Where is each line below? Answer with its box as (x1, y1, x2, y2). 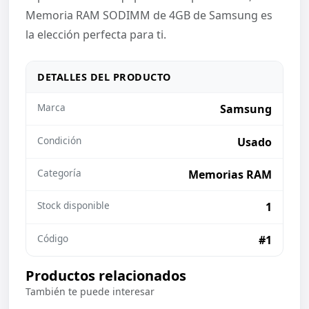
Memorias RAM (188, 166, 272, 182)
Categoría (37, 166, 81, 179)
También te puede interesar (26, 284, 154, 298)
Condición (37, 133, 81, 147)
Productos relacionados (26, 266, 186, 285)
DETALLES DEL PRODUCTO (37, 70, 171, 83)
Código (37, 231, 68, 245)
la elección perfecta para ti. (26, 27, 166, 42)
